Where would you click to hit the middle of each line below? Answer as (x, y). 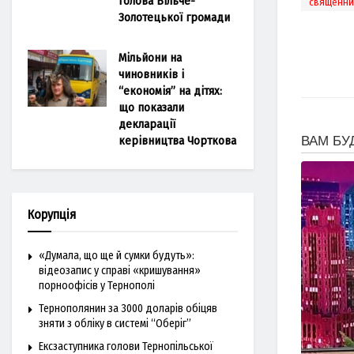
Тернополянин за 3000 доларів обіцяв (128, 309)
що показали (151, 107)
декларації (147, 124)
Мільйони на (150, 58)
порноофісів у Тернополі (97, 286)
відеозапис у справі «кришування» (120, 271)
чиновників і (151, 74)
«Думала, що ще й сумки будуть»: (117, 256)
